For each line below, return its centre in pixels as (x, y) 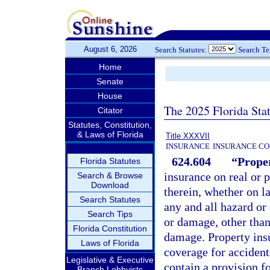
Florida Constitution (110, 228)
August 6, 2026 (110, 49)
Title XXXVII (188, 136)
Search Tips (110, 214)
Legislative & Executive (110, 260)
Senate (110, 81)
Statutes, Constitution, (110, 125)
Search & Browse (110, 175)
